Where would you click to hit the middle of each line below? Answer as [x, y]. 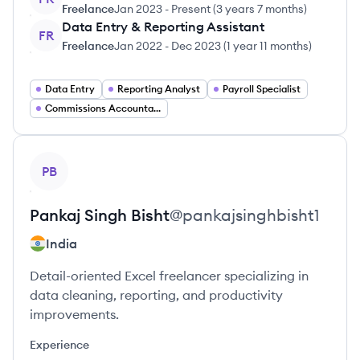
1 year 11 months [268, 46]
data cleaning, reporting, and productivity [156, 295]
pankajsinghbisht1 [251, 215]
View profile [65, 161]
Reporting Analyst [159, 89]
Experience [59, 345]
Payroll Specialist [262, 89]
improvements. [74, 314]
